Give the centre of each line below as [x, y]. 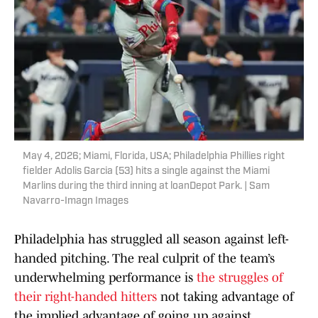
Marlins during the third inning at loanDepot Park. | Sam [146, 187]
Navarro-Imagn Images [76, 202]
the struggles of [240, 278]
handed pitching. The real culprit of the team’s [144, 259]
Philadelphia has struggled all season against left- [152, 240]
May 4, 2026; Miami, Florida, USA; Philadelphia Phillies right [154, 157]
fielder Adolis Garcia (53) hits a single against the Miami [146, 172]
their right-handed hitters [86, 297]
